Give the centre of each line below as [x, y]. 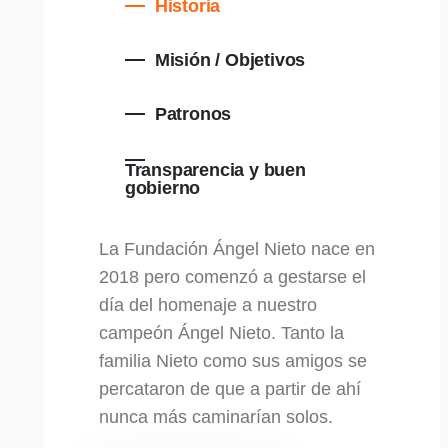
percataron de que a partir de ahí [229, 388]
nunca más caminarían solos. [215, 416]
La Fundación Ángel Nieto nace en [236, 248]
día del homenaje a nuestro [207, 304]
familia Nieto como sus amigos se [232, 360]
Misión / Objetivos [230, 59]
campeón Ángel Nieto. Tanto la [221, 332]
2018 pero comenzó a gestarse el [232, 276]
